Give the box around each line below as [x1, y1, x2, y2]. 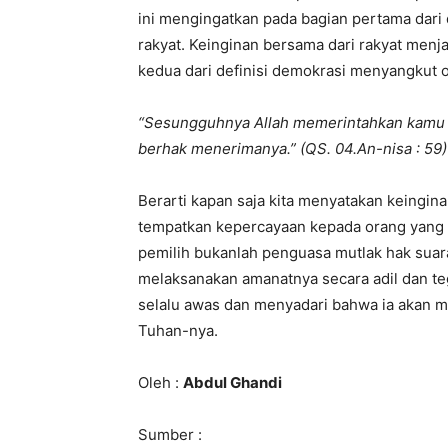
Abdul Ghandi [183, 373, 282, 392]
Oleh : [138, 373, 183, 392]
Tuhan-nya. [138, 321, 218, 340]
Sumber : [138, 425, 202, 444]
